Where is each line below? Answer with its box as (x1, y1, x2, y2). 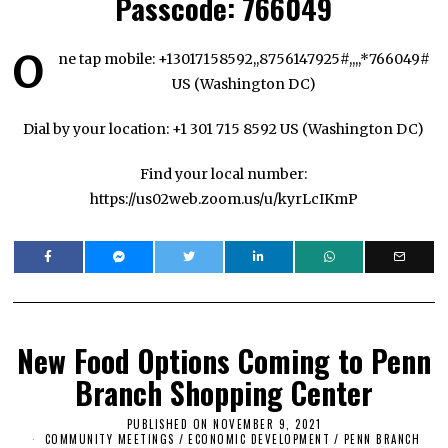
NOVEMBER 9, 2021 (213, 416, 322, 433)
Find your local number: (140, 165, 308, 184)
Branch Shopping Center (74, 370, 373, 416)
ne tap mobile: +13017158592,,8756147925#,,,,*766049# (58, 50, 431, 69)
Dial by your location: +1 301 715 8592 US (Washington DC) (23, 120, 425, 139)
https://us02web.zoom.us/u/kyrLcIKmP (89, 190, 358, 209)
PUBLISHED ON (126, 416, 209, 433)
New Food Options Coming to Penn (16, 338, 431, 384)
